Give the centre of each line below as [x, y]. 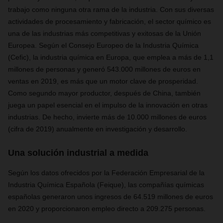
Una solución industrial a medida [78, 153]
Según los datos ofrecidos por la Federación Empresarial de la [106, 173]
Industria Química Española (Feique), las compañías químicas [106, 185]
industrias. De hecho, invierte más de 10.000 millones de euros [107, 117]
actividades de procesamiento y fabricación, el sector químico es [110, 21]
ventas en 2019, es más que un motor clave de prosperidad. [103, 81]
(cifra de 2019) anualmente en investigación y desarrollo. [98, 129]
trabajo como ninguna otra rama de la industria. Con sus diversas [111, 9]
